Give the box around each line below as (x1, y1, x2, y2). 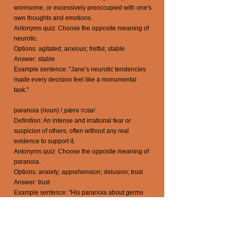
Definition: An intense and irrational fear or (14, 117, 131, 124)
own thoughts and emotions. (14, 14, 92, 22)
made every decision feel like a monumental (14, 76, 137, 83)
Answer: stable (14, 55, 55, 63)
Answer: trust (14, 179, 50, 186)
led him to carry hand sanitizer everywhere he (14, 199, 141, 206)
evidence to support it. (14, 138, 75, 145)
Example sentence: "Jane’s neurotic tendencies (14, 66, 146, 73)
